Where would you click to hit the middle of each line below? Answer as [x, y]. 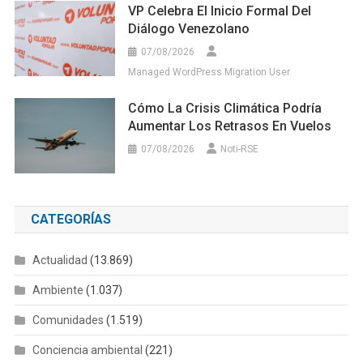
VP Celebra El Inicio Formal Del [220, 11]
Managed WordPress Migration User [209, 73]
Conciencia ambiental [87, 350]
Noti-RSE [240, 149]
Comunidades [68, 320]
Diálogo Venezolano [189, 29]
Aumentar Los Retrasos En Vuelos [230, 126]
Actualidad [60, 261]
